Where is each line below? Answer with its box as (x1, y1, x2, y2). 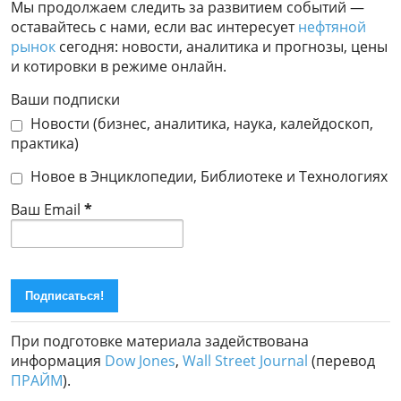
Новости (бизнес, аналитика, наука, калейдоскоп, (27, 114, 373, 134)
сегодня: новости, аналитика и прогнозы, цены (55, 37, 388, 57)
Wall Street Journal (183, 351, 308, 371)
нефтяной (298, 17, 366, 38)
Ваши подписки (11, 90, 120, 110)
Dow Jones (105, 351, 175, 371)
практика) (11, 133, 79, 154)
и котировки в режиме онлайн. (11, 56, 226, 77)
